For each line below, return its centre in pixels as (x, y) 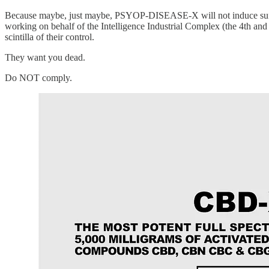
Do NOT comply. (38, 77)
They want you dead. (45, 57)
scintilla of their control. (50, 37)
